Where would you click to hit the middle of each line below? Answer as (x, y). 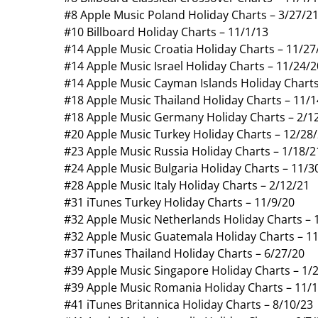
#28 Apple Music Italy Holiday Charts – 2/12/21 (187, 185)
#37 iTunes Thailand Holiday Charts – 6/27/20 (184, 253)
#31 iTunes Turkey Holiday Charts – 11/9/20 (179, 202)
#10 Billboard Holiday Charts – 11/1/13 (166, 32)
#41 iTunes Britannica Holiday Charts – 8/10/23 (188, 304)
